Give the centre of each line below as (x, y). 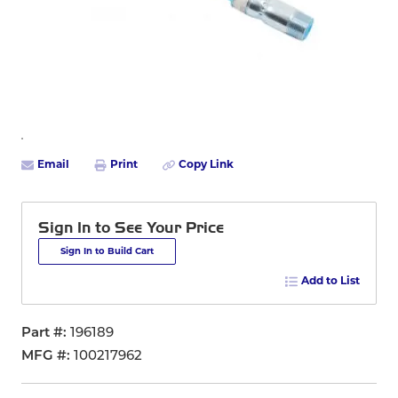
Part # (42, 334)
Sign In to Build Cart (107, 252)
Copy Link (206, 165)
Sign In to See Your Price (131, 228)
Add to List (330, 281)
